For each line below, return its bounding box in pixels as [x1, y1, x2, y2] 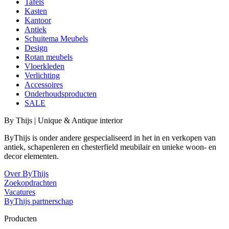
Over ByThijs [4, 169, 49, 178]
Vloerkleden [25, 62, 64, 71]
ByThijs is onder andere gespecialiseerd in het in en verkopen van [4, 133, 216, 143]
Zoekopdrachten [4, 178, 57, 188]
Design [25, 43, 48, 53]
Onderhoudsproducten [25, 89, 97, 99]
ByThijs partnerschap [4, 197, 73, 206]
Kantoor [25, 16, 51, 25]
